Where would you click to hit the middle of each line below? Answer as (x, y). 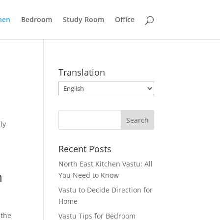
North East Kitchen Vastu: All (106, 164)
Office (124, 19)
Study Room (83, 19)
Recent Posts (85, 149)
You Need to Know (89, 175)
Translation (82, 72)
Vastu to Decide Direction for (106, 190)
